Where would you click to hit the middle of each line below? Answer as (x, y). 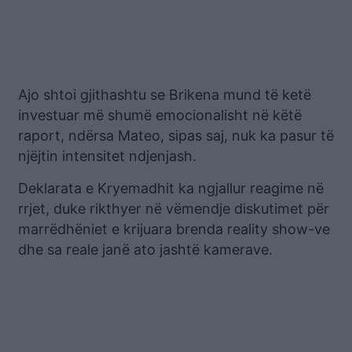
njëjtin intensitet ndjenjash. (107, 156)
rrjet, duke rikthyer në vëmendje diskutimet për (174, 208)
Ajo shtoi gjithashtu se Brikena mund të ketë (165, 94)
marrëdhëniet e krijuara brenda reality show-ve (174, 229)
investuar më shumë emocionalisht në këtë (160, 115)
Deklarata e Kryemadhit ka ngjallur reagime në (171, 188)
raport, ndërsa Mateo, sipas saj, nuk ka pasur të (176, 135)
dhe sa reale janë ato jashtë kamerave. (145, 249)
